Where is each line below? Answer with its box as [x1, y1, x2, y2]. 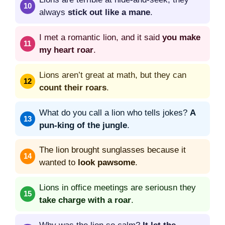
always [39, 8, 68, 18]
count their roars [39, 82, 106, 92]
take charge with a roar [39, 195, 131, 205]
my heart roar [39, 45, 93, 55]
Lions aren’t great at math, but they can [39, 70, 186, 80]
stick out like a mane [68, 8, 150, 18]
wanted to [39, 158, 78, 168]
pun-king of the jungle [39, 120, 127, 130]
